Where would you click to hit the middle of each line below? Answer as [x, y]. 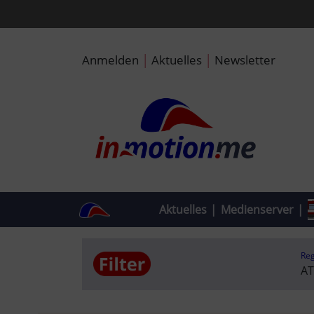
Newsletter [245, 60]
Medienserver [257, 209]
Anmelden [110, 60]
